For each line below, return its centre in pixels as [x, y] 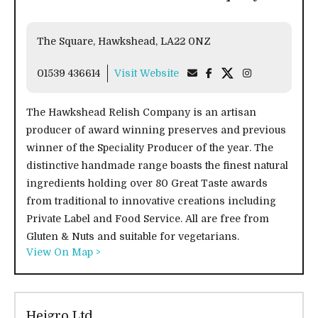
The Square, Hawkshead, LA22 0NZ [186, 41]
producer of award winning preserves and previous [156, 130]
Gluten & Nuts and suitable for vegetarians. [133, 236]
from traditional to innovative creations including [151, 201]
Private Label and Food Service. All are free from [148, 219]
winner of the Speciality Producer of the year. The [150, 148]
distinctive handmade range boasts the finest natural [157, 165]
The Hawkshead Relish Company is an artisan [141, 112]
